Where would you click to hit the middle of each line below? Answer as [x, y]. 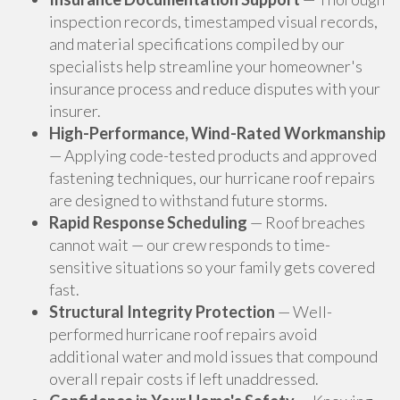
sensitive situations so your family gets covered [212, 267]
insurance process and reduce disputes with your [215, 88]
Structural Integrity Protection [162, 312]
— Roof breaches [306, 222]
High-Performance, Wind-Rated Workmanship [217, 133]
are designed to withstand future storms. [188, 200]
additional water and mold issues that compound [213, 356]
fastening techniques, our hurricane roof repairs [212, 178]
